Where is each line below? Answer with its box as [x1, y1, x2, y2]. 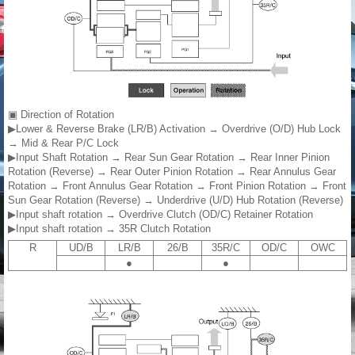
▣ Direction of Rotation [8, 108, 114, 120]
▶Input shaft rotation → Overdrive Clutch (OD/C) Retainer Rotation [8, 208, 313, 220]
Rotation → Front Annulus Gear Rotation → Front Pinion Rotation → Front [8, 179, 346, 192]
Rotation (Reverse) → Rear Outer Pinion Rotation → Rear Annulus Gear [8, 165, 336, 177]
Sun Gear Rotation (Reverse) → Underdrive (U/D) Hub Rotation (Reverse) [8, 193, 343, 206]
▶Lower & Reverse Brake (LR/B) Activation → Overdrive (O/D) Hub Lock [8, 122, 341, 135]
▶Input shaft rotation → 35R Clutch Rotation [8, 222, 211, 235]
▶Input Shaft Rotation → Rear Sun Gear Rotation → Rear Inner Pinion [8, 151, 330, 163]
